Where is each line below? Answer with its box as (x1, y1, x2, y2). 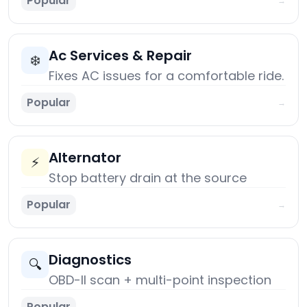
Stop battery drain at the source (49, 169, 247, 187)
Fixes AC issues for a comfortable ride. (49, 67, 284, 85)
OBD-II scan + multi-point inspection (49, 271, 271, 289)
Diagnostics (49, 250, 132, 270)
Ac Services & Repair (49, 46, 192, 66)
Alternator (49, 148, 121, 168)
